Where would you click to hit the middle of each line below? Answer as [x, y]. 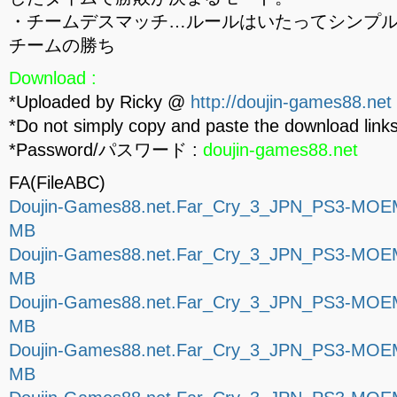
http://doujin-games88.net [291, 102]
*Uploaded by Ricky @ [100, 102]
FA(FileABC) [57, 183]
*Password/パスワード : [106, 150]
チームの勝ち [62, 45]
